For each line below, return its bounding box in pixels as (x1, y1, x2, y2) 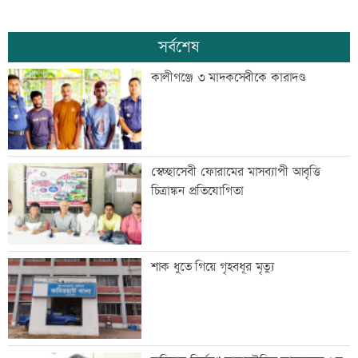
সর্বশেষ (158, 35, 200, 58)
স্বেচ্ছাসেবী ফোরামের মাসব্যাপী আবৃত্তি (150, 163, 320, 182)
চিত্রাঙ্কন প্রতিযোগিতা (150, 182, 244, 201)
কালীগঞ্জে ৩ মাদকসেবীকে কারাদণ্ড (150, 68, 306, 87)
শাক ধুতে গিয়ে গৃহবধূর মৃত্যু (150, 257, 275, 276)
